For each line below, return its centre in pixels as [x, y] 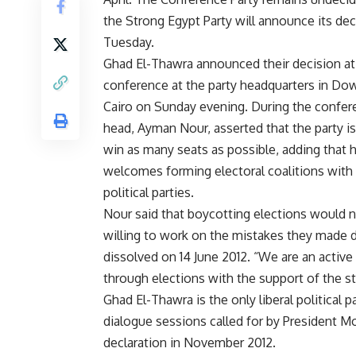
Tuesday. [129, 43]
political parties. [149, 193]
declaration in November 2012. [190, 343]
